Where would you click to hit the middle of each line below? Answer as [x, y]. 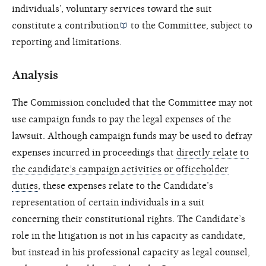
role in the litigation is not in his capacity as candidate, [129, 235]
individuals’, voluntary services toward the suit [112, 9]
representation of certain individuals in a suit [108, 202]
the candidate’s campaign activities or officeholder [120, 169]
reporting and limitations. [67, 42]
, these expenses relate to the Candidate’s [126, 186]
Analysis [35, 75]
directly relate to [213, 152]
